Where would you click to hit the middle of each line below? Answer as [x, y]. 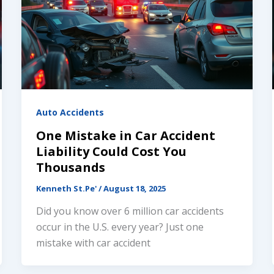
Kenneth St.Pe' [67, 188]
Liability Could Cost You [111, 151]
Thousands [70, 167]
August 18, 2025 [134, 188]
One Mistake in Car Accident [125, 135]
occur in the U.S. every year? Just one [120, 227]
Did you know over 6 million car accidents [130, 211]
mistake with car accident [93, 243]
